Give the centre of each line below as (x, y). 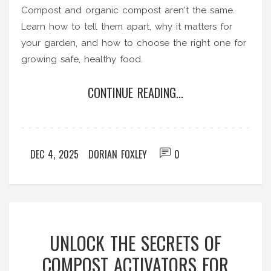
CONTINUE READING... (135, 93)
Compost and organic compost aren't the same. (128, 11)
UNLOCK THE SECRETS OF (135, 243)
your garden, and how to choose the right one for (134, 43)
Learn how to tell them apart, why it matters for (127, 27)
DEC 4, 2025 (54, 155)
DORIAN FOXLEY (118, 155)
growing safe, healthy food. (82, 60)
